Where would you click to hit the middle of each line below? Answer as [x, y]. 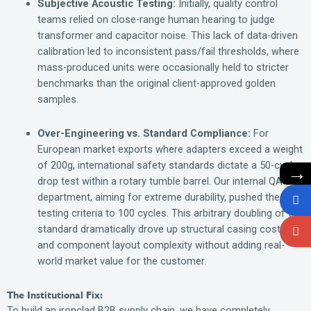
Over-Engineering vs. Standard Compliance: [144, 133]
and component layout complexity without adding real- [161, 245]
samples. [58, 100]
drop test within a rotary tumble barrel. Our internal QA [160, 181]
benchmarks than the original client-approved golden [156, 84]
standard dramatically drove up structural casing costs [161, 229]
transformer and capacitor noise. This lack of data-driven [167, 36]
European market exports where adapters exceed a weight [170, 149]
